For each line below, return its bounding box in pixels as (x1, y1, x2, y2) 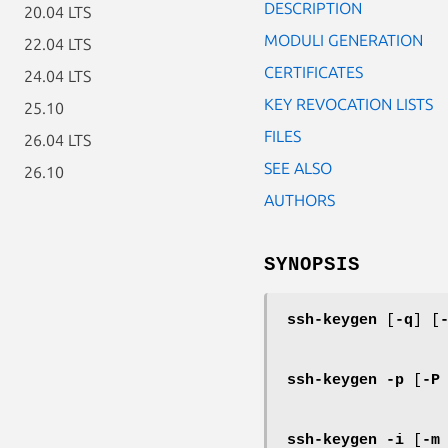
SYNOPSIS (264, 253, 360, 276)
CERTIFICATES (264, 62, 363, 81)
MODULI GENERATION (264, 30, 423, 49)
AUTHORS (264, 190, 335, 209)
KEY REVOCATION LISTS (264, 94, 433, 113)
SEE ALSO (264, 158, 332, 177)
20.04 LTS (24, 3, 91, 21)
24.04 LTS (24, 67, 91, 85)
